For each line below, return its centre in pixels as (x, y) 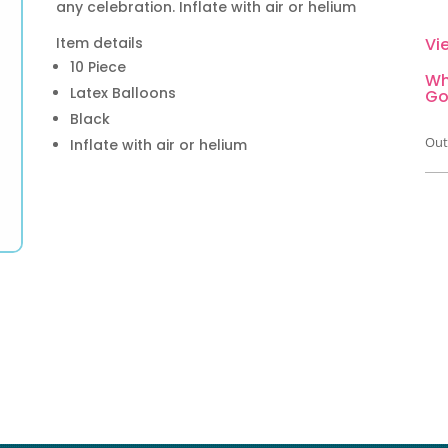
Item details (99, 42)
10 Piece (97, 66)
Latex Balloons (122, 92)
